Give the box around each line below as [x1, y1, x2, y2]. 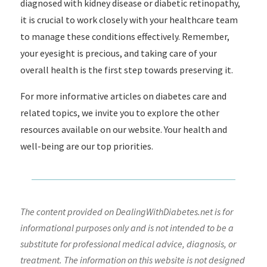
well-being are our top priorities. [20, 140, 153, 152]
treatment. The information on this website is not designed [20, 254, 245, 266]
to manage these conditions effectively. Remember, [20, 30, 229, 42]
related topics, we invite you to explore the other [20, 107, 219, 119]
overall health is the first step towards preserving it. [20, 64, 233, 76]
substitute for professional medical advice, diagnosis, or [20, 238, 236, 250]
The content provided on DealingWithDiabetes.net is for [20, 206, 233, 218]
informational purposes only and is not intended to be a [20, 222, 234, 234]
